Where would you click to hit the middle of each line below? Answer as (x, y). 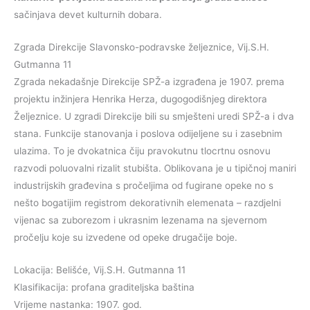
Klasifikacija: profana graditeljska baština (104, 287)
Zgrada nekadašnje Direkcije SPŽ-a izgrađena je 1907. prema (149, 82)
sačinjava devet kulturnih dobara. (88, 15)
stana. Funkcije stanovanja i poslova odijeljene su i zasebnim (148, 134)
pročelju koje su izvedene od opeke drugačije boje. (126, 238)
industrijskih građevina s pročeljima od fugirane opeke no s (144, 186)
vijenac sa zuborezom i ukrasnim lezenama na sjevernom (140, 220)
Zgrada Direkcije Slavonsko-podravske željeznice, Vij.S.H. (142, 47)
